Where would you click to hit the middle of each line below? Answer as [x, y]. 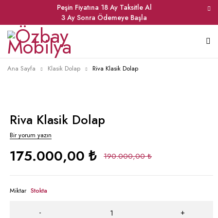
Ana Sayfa [21, 68]
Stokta [39, 191]
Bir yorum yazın [31, 135]
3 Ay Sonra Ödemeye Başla [104, 18]
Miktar [18, 191]
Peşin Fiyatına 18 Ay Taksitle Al [104, 7]
